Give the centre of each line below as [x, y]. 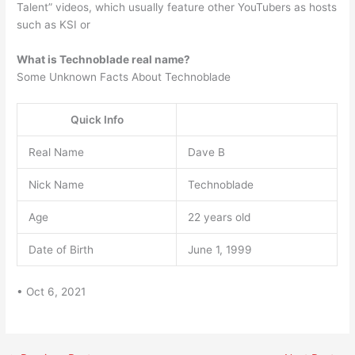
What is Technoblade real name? [104, 60]
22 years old [219, 218]
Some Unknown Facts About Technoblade [124, 77]
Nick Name [56, 185]
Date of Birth [61, 250]
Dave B [206, 153]
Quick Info [97, 120]
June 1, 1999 [219, 250]
